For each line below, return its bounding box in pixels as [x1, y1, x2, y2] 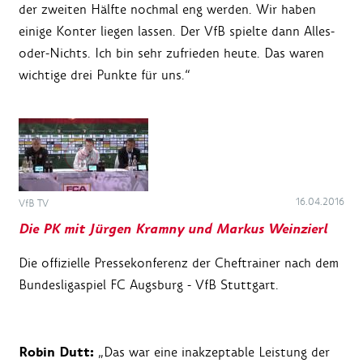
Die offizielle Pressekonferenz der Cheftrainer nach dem [19, 254, 339, 271]
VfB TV [19, 197, 49, 211]
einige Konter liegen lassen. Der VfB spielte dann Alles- [19, 23, 335, 41]
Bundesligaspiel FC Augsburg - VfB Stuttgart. [19, 275, 279, 293]
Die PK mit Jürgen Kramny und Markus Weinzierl [19, 219, 327, 239]
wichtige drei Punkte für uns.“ [19, 66, 190, 84]
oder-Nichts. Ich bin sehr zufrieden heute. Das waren [19, 45, 324, 62]
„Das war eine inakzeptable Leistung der [94, 343, 330, 361]
